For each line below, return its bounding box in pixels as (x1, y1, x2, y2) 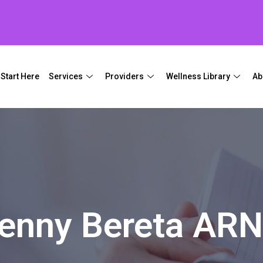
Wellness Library (166, 71, 231, 81)
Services (49, 71, 83, 81)
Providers (105, 71, 144, 81)
